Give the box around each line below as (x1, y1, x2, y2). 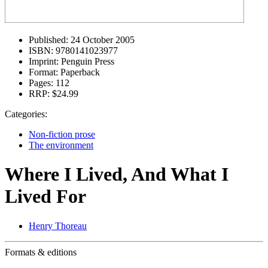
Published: (29, 35, 68, 45)
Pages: (29, 78, 53, 88)
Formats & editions (5, 246, 77, 257)
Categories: (5, 109, 47, 119)
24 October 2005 (68, 35, 135, 45)
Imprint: (29, 56, 59, 66)
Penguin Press (59, 56, 114, 66)
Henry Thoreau (29, 220, 87, 231)
